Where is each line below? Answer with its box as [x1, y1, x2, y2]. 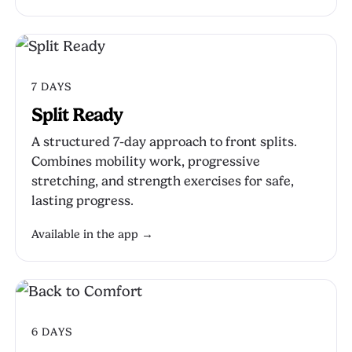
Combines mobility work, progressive [31, 154, 260, 169]
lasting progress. [31, 193, 134, 208]
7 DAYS [31, 80, 71, 93]
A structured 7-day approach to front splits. [31, 134, 297, 149]
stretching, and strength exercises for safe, [31, 174, 294, 189]
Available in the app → [31, 228, 153, 241]
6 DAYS [31, 325, 72, 338]
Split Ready [31, 104, 123, 126]
